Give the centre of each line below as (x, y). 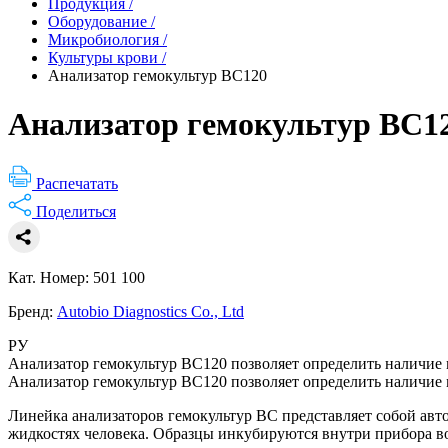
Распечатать (77, 183)
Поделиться (76, 211)
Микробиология (103, 39)
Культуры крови (103, 57)
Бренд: (32, 311)
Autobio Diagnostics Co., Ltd (150, 311)
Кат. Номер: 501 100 (76, 277)
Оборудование (97, 21)
